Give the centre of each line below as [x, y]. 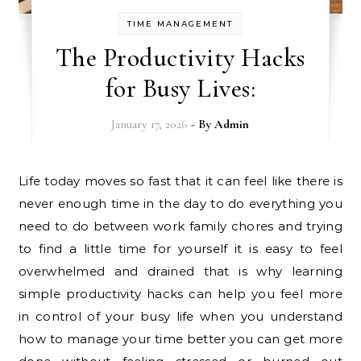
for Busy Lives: [180, 89]
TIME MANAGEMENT [180, 24]
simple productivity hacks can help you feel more [180, 294]
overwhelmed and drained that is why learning [180, 272]
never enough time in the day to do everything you [180, 204]
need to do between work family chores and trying [180, 226]
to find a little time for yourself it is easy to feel [180, 249]
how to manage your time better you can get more [180, 339]
